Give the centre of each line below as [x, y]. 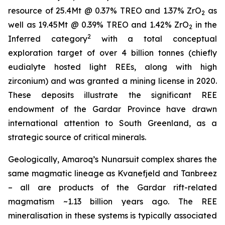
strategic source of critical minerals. [77, 137]
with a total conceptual [154, 38]
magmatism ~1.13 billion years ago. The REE [113, 201]
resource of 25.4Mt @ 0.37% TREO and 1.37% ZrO [105, 10]
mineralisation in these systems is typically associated [113, 215]
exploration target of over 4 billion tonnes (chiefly [113, 52]
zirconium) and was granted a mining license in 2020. [113, 81]
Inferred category [48, 38]
